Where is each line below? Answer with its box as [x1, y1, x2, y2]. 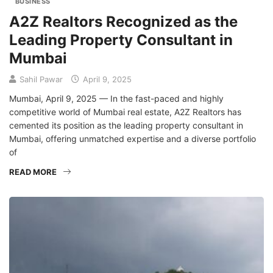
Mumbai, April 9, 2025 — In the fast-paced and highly [9, 93, 224, 104]
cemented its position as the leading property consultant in [9, 120, 243, 131]
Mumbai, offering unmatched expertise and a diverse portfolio [9, 133, 256, 144]
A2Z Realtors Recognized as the [9, 13, 238, 31]
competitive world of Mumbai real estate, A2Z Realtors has [9, 107, 241, 118]
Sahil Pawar [19, 74, 63, 85]
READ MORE [9, 167, 57, 177]
